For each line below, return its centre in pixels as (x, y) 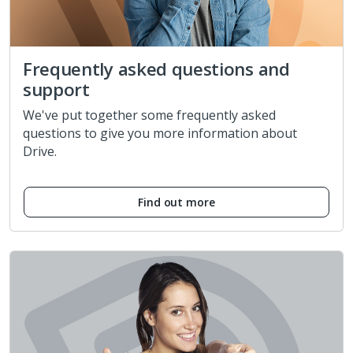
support (56, 89)
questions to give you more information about (160, 133)
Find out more (176, 202)
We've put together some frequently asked (149, 115)
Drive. (40, 151)
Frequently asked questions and (156, 69)
